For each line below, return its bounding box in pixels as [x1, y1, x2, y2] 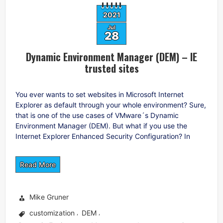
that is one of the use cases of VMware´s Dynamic [15, 111, 179, 119]
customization [29, 208, 75, 217]
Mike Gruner [29, 192, 69, 201]
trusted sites [84, 60, 139, 76]
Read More [20, 160, 56, 169]
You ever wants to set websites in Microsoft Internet [15, 90, 184, 99]
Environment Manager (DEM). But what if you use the [15, 121, 187, 130]
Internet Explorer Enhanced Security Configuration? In [15, 131, 190, 140]
